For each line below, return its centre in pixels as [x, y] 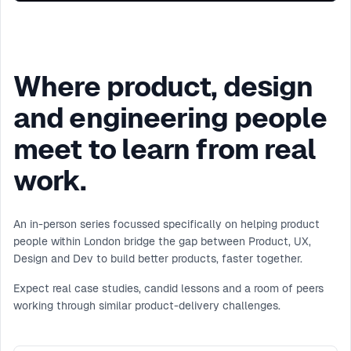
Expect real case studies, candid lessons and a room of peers [168, 288]
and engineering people [170, 118]
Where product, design [163, 87]
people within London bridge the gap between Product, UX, [162, 241]
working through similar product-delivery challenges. [147, 306]
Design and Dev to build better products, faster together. [158, 259]
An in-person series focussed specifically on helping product [166, 224]
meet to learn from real [165, 149]
